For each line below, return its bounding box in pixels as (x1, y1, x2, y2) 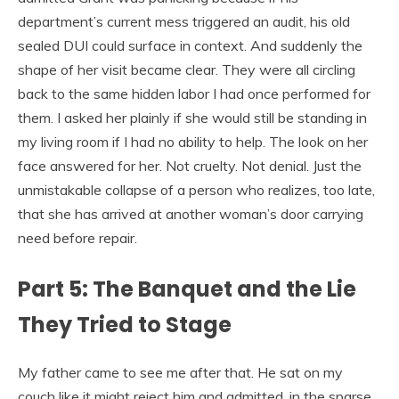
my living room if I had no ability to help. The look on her (18, 132, 368, 151)
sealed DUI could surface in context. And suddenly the (18, 36, 362, 54)
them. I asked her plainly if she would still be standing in (18, 108, 367, 126)
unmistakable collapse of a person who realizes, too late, (18, 180, 375, 199)
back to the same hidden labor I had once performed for (18, 84, 370, 102)
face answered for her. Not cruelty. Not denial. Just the (18, 156, 362, 175)
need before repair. (18, 228, 137, 247)
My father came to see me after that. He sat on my (18, 362, 343, 381)
